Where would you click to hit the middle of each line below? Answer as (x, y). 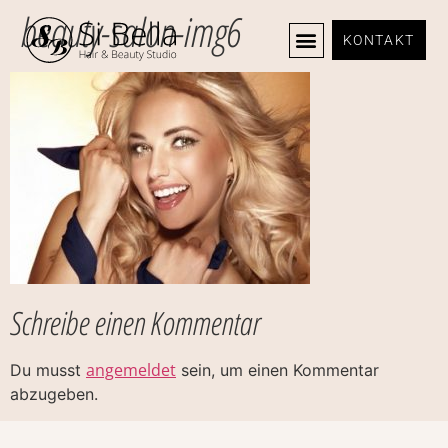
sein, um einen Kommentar (277, 370)
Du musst (48, 370)
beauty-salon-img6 (130, 31)
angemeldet (131, 370)
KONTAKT (378, 40)
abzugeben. (54, 394)
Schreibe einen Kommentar (135, 323)
